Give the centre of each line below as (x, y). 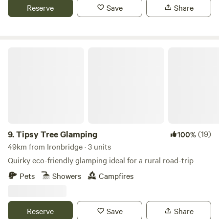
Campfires (116, 175)
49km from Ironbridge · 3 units (59, 146)
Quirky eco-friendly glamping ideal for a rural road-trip (101, 160)
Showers (67, 175)
